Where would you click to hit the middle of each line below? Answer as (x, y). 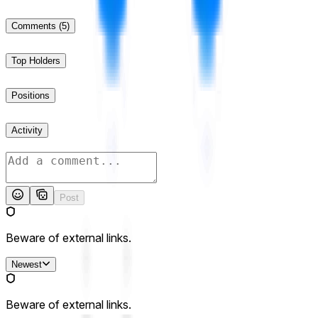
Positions (31, 96)
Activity (27, 130)
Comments (34, 26)
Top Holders (36, 61)
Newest (27, 264)
